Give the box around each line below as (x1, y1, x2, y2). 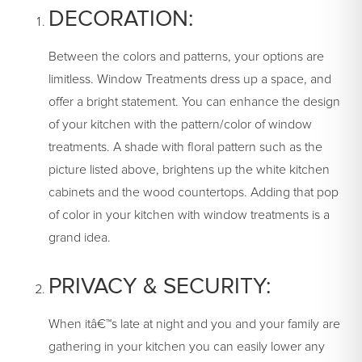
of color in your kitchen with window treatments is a (48, 208, 330, 222)
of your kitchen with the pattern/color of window (48, 118, 312, 132)
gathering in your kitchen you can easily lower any (48, 340, 325, 354)
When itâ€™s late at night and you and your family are (48, 318, 340, 331)
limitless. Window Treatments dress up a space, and (48, 73, 331, 86)
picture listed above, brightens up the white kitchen (48, 163, 330, 177)
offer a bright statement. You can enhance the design (48, 95, 340, 109)
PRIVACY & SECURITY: (48, 272, 271, 301)
